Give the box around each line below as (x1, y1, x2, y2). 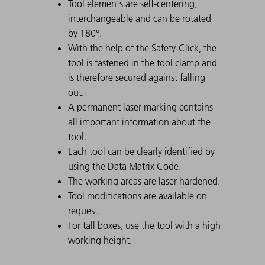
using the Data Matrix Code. (67, 160, 181, 172)
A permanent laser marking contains (67, 101, 213, 113)
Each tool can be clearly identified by (67, 145, 215, 157)
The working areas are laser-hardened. (67, 174, 220, 187)
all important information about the (67, 115, 211, 128)
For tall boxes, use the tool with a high (67, 219, 221, 231)
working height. (67, 234, 132, 246)
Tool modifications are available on (67, 189, 207, 202)
